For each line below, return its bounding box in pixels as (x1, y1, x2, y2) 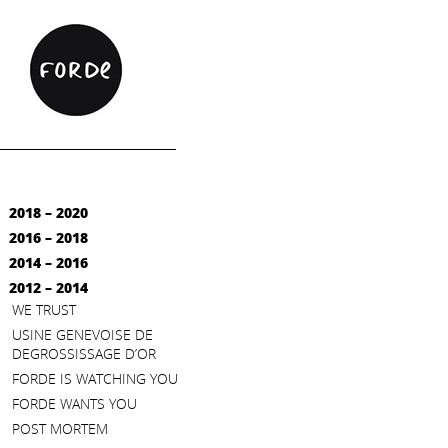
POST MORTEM (12, 419, 108, 438)
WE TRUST (12, 300, 76, 319)
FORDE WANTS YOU (12, 394, 137, 413)
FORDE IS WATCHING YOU (12, 369, 178, 388)
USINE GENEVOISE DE (12, 325, 153, 344)
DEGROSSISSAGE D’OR (12, 344, 156, 363)
